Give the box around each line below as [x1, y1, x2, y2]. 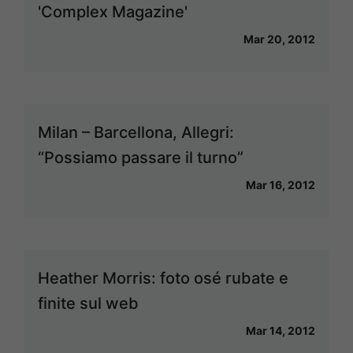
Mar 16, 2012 [246, 178, 315, 192]
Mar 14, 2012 [246, 324, 315, 338]
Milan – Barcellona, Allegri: [38, 123, 234, 143]
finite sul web [38, 294, 139, 314]
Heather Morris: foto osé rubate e [38, 269, 288, 288]
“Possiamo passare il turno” [38, 148, 243, 168]
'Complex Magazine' [38, 2, 188, 22]
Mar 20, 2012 [243, 32, 315, 46]
